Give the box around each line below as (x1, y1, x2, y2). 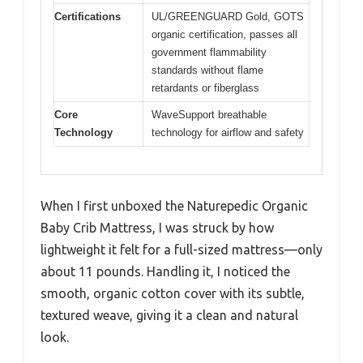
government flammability (152, 45, 267, 58)
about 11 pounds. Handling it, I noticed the (41, 264, 290, 280)
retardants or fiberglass (152, 81, 259, 94)
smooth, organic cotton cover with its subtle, (41, 286, 305, 301)
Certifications (54, 10, 121, 23)
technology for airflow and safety (152, 126, 304, 139)
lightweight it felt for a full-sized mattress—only (41, 242, 322, 258)
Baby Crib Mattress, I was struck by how (41, 220, 274, 236)
